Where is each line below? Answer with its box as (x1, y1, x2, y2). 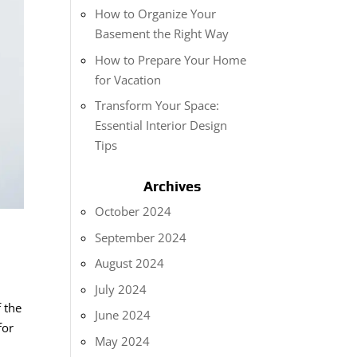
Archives (143, 178, 202, 194)
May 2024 (95, 332, 151, 349)
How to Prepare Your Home (95, 51, 247, 68)
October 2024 (95, 203, 172, 219)
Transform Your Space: (95, 97, 220, 113)
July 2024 (95, 280, 147, 297)
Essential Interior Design (95, 117, 228, 133)
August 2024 (95, 255, 165, 271)
